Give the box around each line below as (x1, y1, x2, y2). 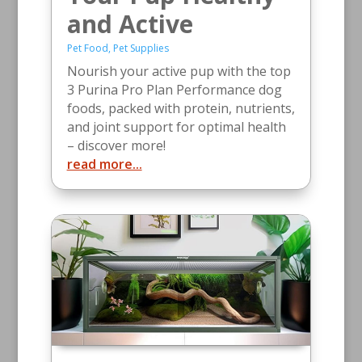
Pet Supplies (112, 41, 169, 56)
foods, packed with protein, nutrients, (66, 99, 295, 118)
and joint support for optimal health (66, 118, 286, 137)
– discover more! (66, 137, 166, 155)
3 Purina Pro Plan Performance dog (66, 81, 282, 99)
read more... (66, 155, 142, 174)
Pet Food (66, 41, 108, 56)
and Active (66, 7, 193, 41)
